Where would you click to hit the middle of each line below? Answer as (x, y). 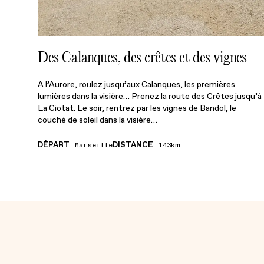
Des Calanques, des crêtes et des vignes (142, 57)
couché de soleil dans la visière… (98, 120)
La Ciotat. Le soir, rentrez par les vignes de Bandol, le (137, 108)
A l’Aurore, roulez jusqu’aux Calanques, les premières (136, 85)
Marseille (94, 146)
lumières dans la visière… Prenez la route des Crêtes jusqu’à (150, 96)
